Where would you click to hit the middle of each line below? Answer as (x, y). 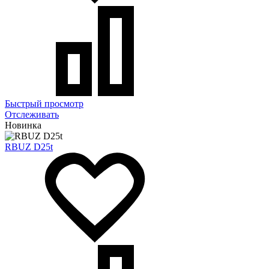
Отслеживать (32, 114)
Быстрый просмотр (44, 103)
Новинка (23, 125)
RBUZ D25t (29, 147)
